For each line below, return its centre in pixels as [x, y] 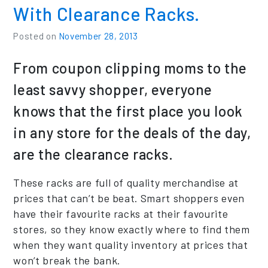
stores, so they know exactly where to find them [132, 229]
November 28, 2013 [98, 36]
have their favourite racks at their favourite [121, 213]
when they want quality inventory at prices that [131, 244]
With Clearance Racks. [106, 13]
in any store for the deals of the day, [132, 132]
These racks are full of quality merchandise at [126, 182]
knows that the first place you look [128, 111]
